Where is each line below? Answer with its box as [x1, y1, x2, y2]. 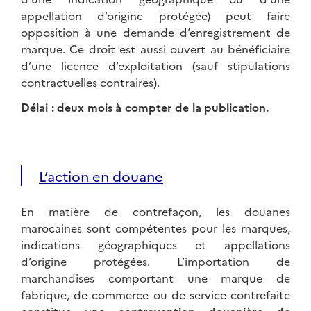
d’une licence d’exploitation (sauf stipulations [21, 58, 290, 74]
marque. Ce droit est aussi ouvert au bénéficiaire [21, 41, 290, 57]
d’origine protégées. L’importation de [21, 253, 290, 269]
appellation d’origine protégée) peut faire [21, 8, 290, 24]
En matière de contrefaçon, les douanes [21, 203, 290, 219]
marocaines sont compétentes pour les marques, [21, 220, 290, 236]
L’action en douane [39, 166, 163, 186]
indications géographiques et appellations [21, 237, 290, 253]
